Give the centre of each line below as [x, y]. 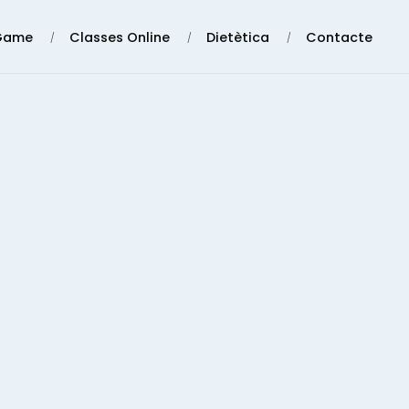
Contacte [339, 38]
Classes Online [120, 38]
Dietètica [238, 38]
